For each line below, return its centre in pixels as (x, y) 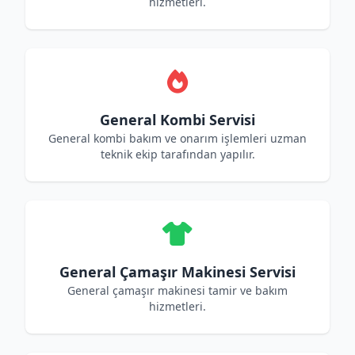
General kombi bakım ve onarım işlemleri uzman (177, 138)
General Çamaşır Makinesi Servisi (177, 272)
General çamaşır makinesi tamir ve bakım (177, 290)
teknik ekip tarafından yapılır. (177, 154)
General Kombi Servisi (177, 120)
